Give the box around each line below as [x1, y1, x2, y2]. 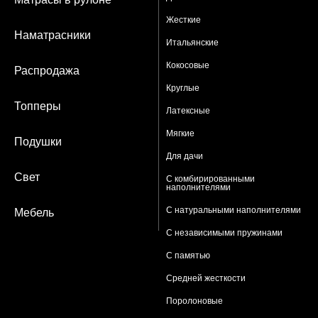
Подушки [14, 136, 62, 148]
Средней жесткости [166, 273, 246, 284]
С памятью [166, 251, 210, 261]
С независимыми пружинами [166, 228, 283, 238]
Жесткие [166, 15, 201, 26]
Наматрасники [14, 29, 91, 42]
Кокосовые [166, 60, 209, 71]
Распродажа [14, 65, 79, 77]
